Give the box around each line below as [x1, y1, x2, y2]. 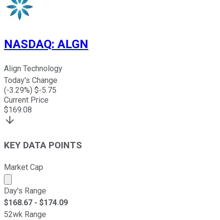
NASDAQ [4, 37, 52, 52]
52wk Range [4, 209, 46, 219]
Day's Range [4, 186, 46, 195]
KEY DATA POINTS [4, 140, 82, 151]
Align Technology [4, 64, 62, 74]
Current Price [4, 95, 49, 105]
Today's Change [4, 76, 57, 85]
